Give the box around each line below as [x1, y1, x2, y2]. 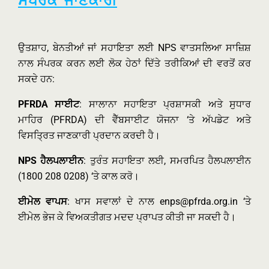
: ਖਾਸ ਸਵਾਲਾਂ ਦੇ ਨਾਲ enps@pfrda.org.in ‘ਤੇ [67, 196, 251, 207]
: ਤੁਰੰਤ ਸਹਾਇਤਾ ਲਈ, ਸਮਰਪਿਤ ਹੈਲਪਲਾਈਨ [83, 155, 252, 166]
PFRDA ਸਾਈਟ [18, 98, 80, 110]
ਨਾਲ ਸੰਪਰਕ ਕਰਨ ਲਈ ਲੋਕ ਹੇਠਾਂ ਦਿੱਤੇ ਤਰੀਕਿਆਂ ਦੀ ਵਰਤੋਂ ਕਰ [18, 58, 251, 69]
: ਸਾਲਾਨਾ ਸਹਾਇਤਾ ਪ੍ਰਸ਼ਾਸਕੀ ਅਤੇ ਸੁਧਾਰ [79, 98, 252, 110]
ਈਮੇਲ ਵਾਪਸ [18, 196, 67, 207]
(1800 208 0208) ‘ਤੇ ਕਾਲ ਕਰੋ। [18, 171, 139, 182]
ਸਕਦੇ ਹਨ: [18, 73, 55, 85]
